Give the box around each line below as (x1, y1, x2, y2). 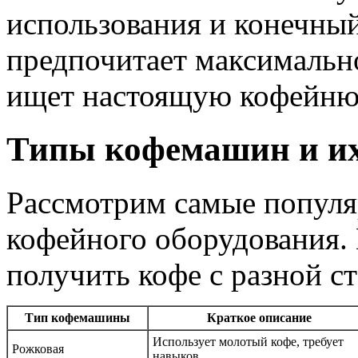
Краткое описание (207, 310, 312, 324)
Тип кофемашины (25, 310, 130, 324)
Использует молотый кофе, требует (153, 334, 344, 348)
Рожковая (12, 341, 64, 356)
